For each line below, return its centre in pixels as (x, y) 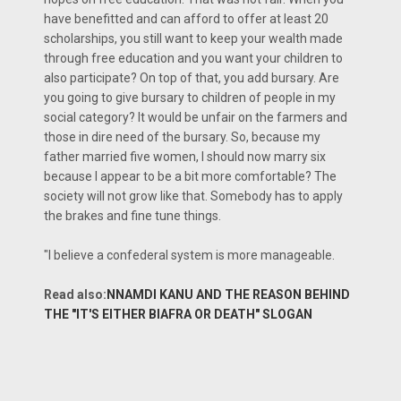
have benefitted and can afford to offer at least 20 (186, 19)
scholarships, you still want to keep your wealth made (193, 39)
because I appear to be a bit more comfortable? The (190, 177)
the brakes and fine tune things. (132, 216)
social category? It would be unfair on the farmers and (196, 118)
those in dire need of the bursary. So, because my (182, 137)
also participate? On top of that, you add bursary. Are (192, 78)
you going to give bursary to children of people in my (190, 98)
